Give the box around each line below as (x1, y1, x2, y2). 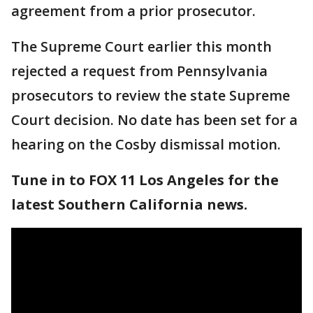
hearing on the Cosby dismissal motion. (11, 135, 281, 154)
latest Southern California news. (11, 195, 247, 214)
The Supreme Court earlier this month (11, 37, 272, 57)
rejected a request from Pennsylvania (11, 61, 268, 81)
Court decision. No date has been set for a (11, 110, 298, 130)
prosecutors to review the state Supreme (11, 86, 290, 105)
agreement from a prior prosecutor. (11, 1, 256, 21)
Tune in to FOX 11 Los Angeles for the (11, 170, 279, 190)
